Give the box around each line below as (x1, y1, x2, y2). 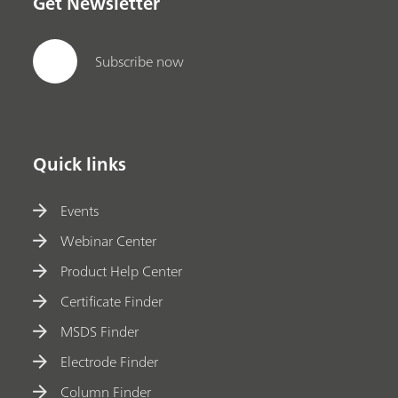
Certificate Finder (60, 289, 163, 314)
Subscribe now (95, 49, 185, 75)
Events (60, 198, 99, 224)
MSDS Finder (60, 319, 139, 345)
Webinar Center (60, 228, 157, 254)
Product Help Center (60, 259, 183, 284)
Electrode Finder (60, 349, 159, 375)
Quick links (33, 147, 127, 179)
